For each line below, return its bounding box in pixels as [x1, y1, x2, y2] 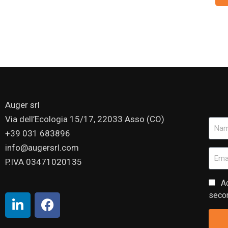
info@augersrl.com [5, 142, 79, 153]
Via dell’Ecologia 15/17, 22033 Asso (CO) [5, 114, 164, 125]
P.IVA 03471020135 [5, 157, 82, 167]
